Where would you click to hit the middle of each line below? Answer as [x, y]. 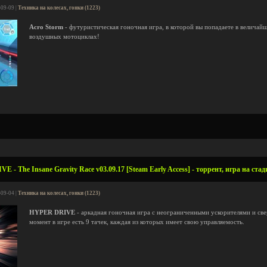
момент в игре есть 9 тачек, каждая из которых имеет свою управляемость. [137, 222]
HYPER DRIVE [52, 212]
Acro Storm [46, 27]
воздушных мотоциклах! [64, 37]
